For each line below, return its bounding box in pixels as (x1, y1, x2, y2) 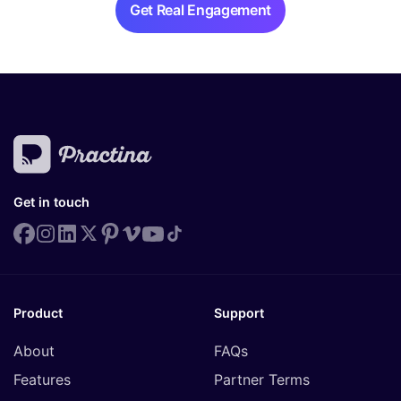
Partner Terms (214, 371, 310, 389)
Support (214, 305, 264, 321)
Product (13, 305, 63, 321)
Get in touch (13, 193, 90, 209)
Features (13, 371, 71, 389)
